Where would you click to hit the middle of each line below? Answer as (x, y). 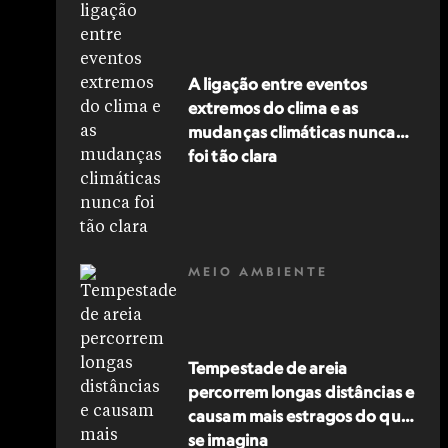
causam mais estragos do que (299, 416)
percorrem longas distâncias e (301, 392)
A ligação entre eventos (278, 84)
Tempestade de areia (267, 368)
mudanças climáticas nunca (292, 132)
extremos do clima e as (273, 108)
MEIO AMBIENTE (258, 271)
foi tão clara (233, 156)
